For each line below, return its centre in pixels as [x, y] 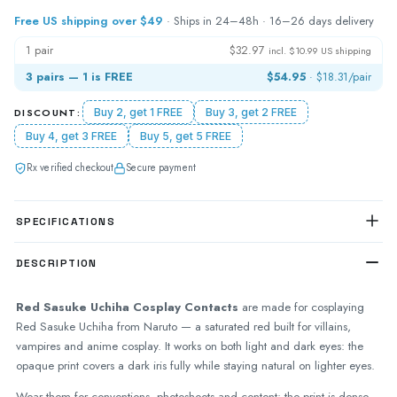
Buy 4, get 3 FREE [71, 136]
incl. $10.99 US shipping [320, 51]
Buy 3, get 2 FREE [251, 113]
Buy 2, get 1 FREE [138, 113]
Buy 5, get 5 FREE [186, 136]
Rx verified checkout [70, 168]
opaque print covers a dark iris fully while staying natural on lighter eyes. [195, 365]
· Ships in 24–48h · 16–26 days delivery [269, 21]
